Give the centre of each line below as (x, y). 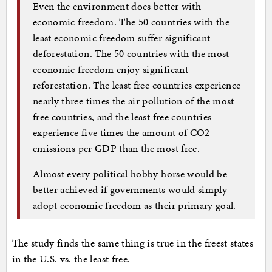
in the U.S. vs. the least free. (71, 259)
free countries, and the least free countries (122, 116)
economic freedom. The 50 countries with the (131, 22)
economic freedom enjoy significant (110, 69)
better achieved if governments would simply (130, 189)
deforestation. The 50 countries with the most (131, 53)
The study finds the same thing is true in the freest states (133, 243)
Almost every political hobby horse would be (130, 173)
